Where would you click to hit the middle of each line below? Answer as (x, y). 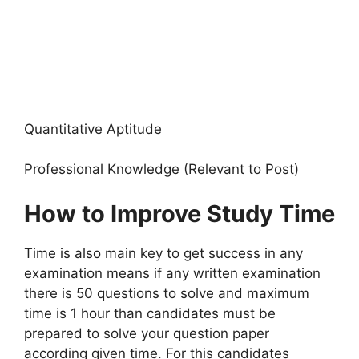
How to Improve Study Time (179, 213)
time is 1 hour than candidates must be (150, 313)
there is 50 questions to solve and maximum (167, 293)
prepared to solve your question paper (147, 333)
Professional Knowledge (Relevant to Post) (161, 169)
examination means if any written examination (172, 273)
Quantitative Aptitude (93, 129)
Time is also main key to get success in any (163, 253)
